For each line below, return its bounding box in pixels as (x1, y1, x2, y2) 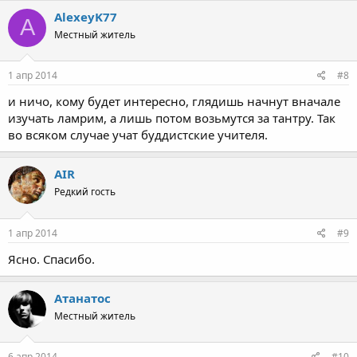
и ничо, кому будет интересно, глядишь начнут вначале (8, 93, 340, 109)
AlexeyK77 (54, 8, 117, 25)
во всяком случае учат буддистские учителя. (8, 127, 268, 143)
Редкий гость (54, 185, 116, 198)
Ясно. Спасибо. (8, 250, 95, 267)
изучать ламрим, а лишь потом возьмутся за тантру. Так (8, 110, 335, 126)
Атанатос (54, 289, 111, 306)
